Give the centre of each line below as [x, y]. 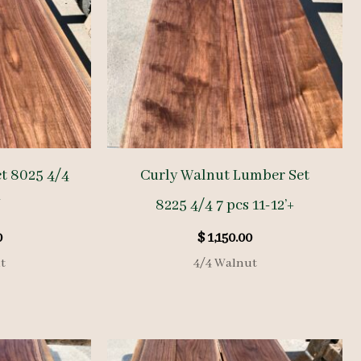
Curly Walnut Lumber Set [225, 176]
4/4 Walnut [225, 264]
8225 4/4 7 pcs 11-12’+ [225, 206]
